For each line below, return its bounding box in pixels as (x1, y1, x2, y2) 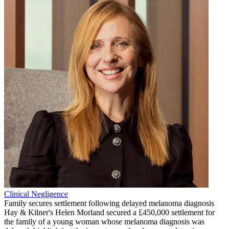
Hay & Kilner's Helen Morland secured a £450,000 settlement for (4, 208, 215, 217)
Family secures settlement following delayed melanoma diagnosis (4, 199, 214, 208)
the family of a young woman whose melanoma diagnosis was (4, 217, 204, 226)
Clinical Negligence (4, 190, 68, 199)
